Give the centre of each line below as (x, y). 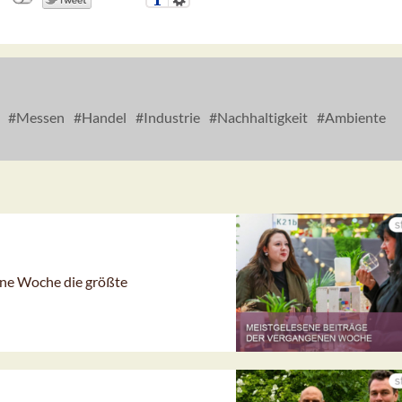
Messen (39, 118)
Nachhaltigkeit (261, 118)
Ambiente (354, 118)
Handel (103, 118)
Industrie (170, 118)
